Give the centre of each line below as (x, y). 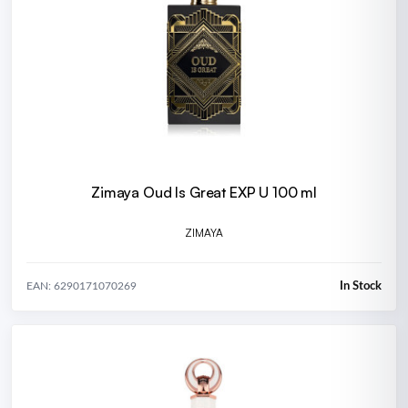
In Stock (361, 286)
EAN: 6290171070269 (82, 286)
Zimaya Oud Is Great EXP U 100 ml (204, 192)
